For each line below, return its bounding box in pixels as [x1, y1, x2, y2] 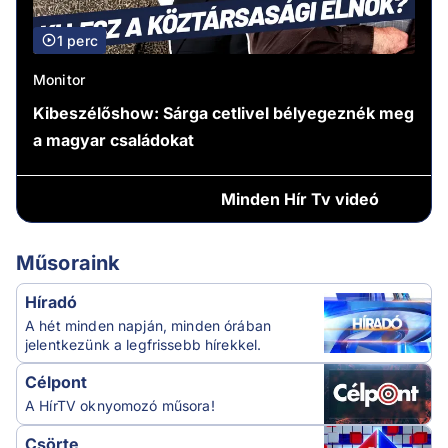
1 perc [57, 31, 98, 49]
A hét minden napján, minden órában [25, 316, 272, 334]
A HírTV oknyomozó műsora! [25, 396, 215, 414]
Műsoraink [16, 250, 121, 275]
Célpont [25, 371, 87, 392]
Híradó [25, 291, 77, 312]
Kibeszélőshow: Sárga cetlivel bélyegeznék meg [33, 102, 414, 123]
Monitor [33, 70, 86, 88]
